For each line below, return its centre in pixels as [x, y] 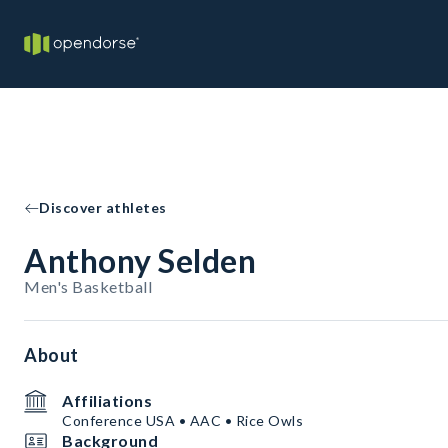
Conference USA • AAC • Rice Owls [182, 420]
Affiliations [107, 400]
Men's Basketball [88, 286]
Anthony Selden [140, 260]
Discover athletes [103, 207]
